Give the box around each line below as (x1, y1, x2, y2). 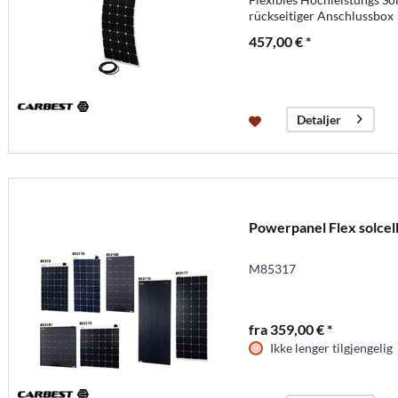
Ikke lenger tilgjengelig (269, 339, 393, 355)
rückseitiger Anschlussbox (248, 7, 394, 23)
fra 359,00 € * (248, 320, 332, 338)
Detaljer (296, 112, 341, 128)
